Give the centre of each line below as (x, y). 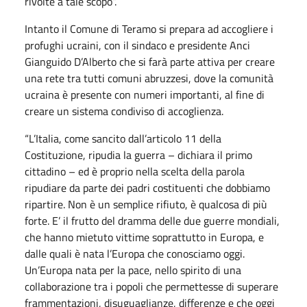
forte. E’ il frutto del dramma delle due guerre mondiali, (152, 220)
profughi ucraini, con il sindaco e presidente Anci (137, 45)
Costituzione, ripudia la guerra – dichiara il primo (138, 155)
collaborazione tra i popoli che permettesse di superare (151, 286)
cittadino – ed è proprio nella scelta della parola (135, 171)
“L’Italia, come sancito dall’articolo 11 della (123, 138)
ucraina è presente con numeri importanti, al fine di (145, 94)
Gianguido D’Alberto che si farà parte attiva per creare (150, 61)
